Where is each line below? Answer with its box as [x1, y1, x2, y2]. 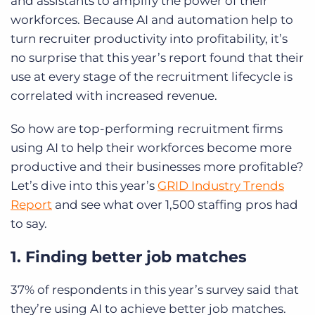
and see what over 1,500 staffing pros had [52, 198, 298, 212]
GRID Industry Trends [157, 179, 284, 193]
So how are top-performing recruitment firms [11, 122, 283, 136]
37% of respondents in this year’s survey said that [11, 283, 299, 297]
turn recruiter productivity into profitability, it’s [11, 32, 288, 46]
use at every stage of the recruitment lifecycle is [11, 70, 292, 84]
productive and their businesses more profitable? [11, 160, 304, 174]
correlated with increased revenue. [11, 89, 217, 103]
